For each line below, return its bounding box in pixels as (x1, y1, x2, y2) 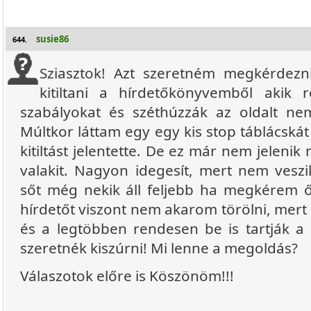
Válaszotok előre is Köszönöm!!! (20, 266, 234, 285)
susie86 (36, 33, 69, 45)
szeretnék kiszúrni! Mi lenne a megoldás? (20, 238, 298, 258)
